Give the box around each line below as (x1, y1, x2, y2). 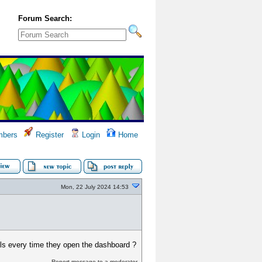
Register (33, 130, 64, 139)
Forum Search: (18, 14, 72, 23)
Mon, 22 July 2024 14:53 (61, 184, 129, 190)
